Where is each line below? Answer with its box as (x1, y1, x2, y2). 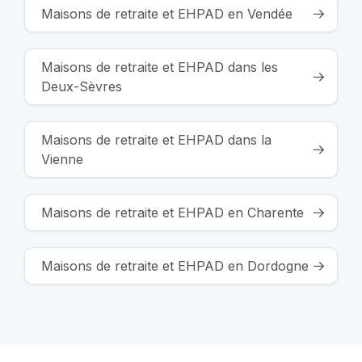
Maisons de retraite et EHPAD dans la (41, 131, 271, 148)
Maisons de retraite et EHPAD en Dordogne (41, 257, 309, 274)
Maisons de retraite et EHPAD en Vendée (41, 5, 293, 22)
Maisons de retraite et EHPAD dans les (41, 58, 278, 75)
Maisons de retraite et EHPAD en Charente (41, 204, 304, 221)
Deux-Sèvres (41, 78, 122, 95)
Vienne (41, 150, 83, 167)
